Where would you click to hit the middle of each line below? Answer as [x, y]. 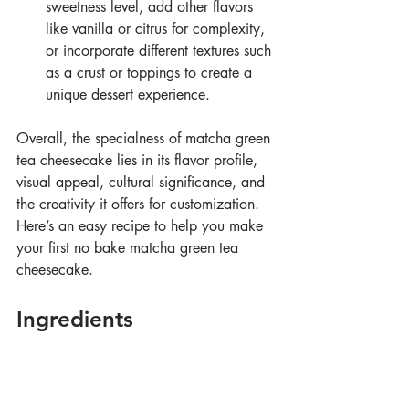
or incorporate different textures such [161, 51]
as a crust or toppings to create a [151, 73]
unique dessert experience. [128, 95]
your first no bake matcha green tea [130, 248]
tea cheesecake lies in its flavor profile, [139, 161]
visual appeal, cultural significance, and [143, 183]
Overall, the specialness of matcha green [146, 139]
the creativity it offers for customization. [140, 204]
